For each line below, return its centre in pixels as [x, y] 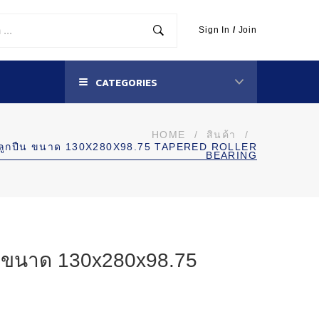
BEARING [231, 155]
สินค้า [221, 135]
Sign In [215, 30]
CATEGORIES [125, 83]
